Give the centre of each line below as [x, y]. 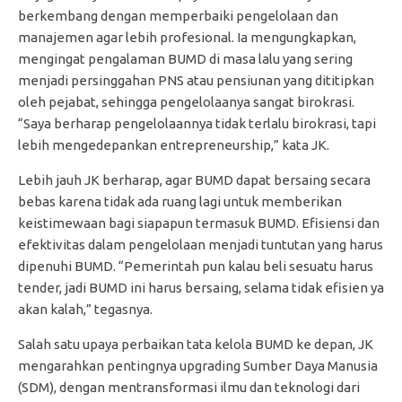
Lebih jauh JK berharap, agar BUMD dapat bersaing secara [194, 180]
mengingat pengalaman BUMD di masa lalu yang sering [185, 59]
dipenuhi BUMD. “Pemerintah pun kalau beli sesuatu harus [196, 267]
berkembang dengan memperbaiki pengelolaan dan [178, 16]
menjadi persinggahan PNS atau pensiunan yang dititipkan [196, 81]
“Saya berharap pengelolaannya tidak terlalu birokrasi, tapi [197, 124]
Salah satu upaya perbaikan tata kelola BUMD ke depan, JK [196, 345]
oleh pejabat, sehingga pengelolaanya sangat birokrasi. [186, 102]
